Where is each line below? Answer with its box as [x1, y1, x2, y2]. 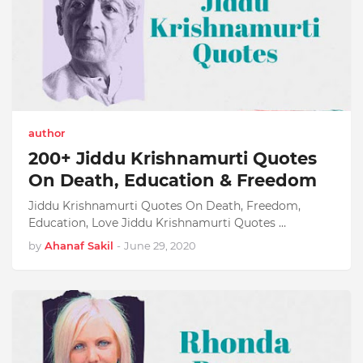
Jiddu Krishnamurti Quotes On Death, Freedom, [28, 199, 301, 213]
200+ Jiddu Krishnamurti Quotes [28, 148, 317, 169]
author [28, 126, 65, 139]
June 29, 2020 [124, 239, 196, 252]
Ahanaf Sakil [45, 239, 113, 252]
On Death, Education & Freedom [28, 170, 317, 190]
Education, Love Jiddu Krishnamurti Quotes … [28, 216, 286, 230]
